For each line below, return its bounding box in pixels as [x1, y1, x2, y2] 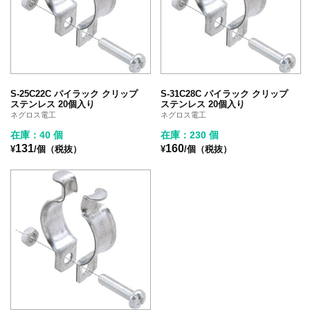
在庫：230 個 [161, 129, 219, 140]
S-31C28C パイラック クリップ [161, 88, 289, 99]
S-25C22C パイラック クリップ [10, 88, 138, 99]
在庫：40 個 [10, 129, 63, 140]
